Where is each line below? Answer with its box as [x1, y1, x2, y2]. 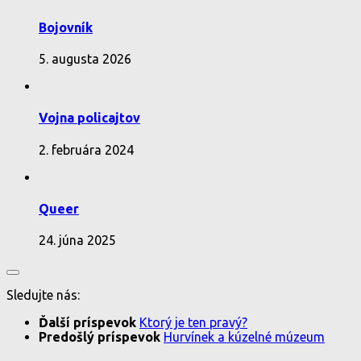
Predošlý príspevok [39, 330, 164, 345]
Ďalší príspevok [39, 315, 139, 330]
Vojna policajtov [39, 110, 140, 126]
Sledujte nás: [6, 288, 80, 303]
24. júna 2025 [39, 233, 116, 248]
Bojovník [39, 19, 93, 35]
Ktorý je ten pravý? [139, 315, 247, 330]
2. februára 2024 [39, 142, 134, 157]
